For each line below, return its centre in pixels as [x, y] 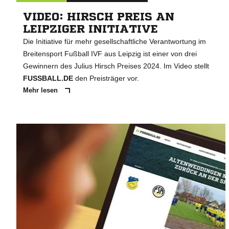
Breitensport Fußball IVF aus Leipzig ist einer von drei [110, 54]
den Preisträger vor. [106, 78]
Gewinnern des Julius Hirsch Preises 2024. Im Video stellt [116, 66]
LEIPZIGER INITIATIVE [90, 29]
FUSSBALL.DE [48, 78]
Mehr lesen [41, 90]
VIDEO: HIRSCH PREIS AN [99, 17]
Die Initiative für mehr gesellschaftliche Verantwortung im [114, 42]
